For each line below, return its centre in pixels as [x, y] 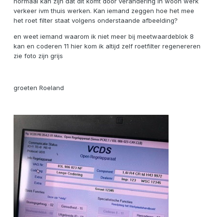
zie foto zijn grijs [38, 56]
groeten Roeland [39, 88]
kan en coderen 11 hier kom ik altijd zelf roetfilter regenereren [107, 46]
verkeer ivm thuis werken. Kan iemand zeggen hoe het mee [104, 11]
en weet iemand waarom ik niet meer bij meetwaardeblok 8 [104, 37]
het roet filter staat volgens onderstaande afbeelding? [96, 21]
